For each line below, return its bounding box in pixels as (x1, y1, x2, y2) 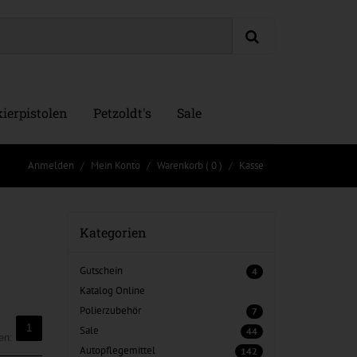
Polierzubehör (79, 304, 141, 317)
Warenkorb (157, 159, 203, 172)
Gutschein (79, 264, 123, 277)
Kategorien (79, 224, 147, 241)
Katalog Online (79, 284, 145, 297)
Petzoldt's (93, 104, 151, 121)
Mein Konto (91, 159, 140, 172)
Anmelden (28, 159, 74, 172)
